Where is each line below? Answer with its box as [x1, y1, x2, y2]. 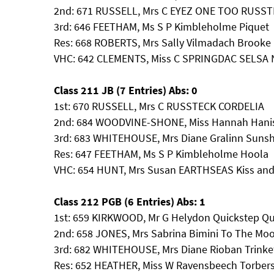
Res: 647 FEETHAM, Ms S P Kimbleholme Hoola [54, 147, 268, 161]
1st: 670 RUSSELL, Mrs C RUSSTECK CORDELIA [54, 99, 264, 113]
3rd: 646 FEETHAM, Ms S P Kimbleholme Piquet [54, 20, 269, 34]
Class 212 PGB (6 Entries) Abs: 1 [54, 194, 206, 209]
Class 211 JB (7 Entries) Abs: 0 [54, 83, 198, 97]
